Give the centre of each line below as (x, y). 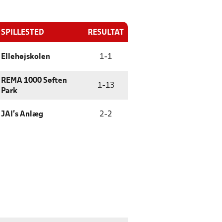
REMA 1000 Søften (34, 81)
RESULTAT (106, 33)
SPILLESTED (23, 33)
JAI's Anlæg (22, 114)
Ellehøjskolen (26, 57)
